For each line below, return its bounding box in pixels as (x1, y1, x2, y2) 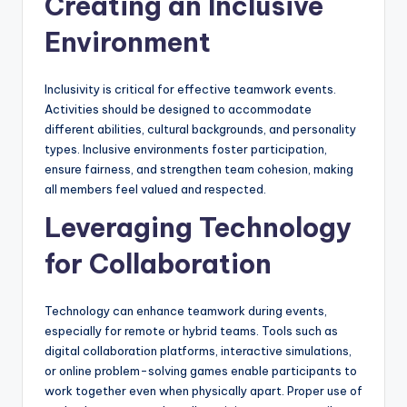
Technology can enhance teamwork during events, (45, 303, 327, 319)
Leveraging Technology (45, 211, 352, 245)
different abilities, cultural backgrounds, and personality (45, 122, 356, 137)
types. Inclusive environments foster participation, (45, 142, 327, 157)
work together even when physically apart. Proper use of (45, 383, 362, 399)
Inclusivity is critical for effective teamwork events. (45, 82, 336, 97)
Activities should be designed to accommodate (45, 102, 312, 117)
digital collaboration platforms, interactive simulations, (45, 343, 352, 359)
